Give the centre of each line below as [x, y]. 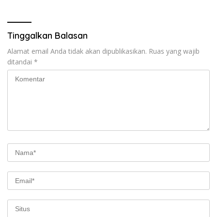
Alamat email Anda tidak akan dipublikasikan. [77, 51]
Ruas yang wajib [174, 51]
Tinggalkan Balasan [47, 35]
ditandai [21, 62]
